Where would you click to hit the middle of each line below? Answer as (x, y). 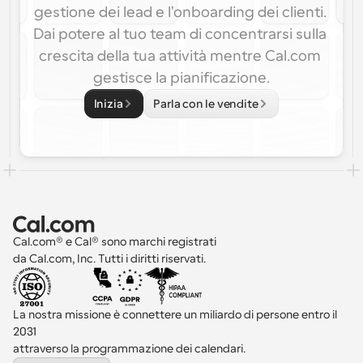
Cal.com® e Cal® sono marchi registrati (116, 241)
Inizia (108, 104)
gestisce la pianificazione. (181, 78)
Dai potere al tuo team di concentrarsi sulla (180, 34)
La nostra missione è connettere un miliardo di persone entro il (175, 314)
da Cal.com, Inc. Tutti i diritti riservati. (109, 258)
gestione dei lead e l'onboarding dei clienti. (180, 12)
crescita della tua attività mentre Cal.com (180, 56)
